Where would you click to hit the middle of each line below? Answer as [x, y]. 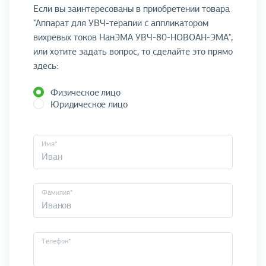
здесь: [46, 66]
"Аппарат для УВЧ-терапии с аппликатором [121, 23]
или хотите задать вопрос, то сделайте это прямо [133, 52]
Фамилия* [57, 192]
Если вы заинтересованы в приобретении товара [132, 9]
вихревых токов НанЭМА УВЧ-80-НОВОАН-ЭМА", [133, 38]
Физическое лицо [85, 93]
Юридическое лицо [89, 105]
